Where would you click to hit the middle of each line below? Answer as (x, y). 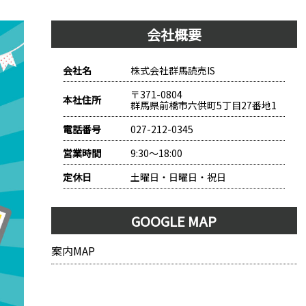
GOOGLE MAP (174, 221)
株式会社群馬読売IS (172, 70)
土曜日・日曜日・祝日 (178, 177)
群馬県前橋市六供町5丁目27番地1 (203, 105)
